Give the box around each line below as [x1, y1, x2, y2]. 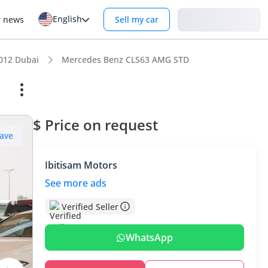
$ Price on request [33, 115, 159, 135]
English [53, 13, 82, 25]
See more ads [45, 176, 107, 190]
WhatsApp [126, 231, 173, 244]
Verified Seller [62, 200, 119, 212]
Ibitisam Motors [45, 159, 118, 172]
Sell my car [115, 14, 159, 25]
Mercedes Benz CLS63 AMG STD [62, 54, 189, 65]
